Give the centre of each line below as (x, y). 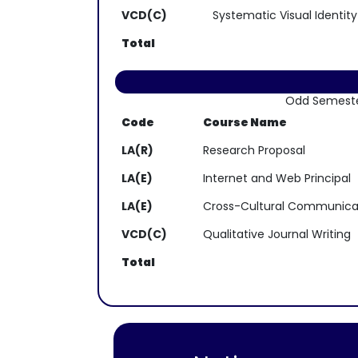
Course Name (245, 122)
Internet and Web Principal (277, 178)
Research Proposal (254, 150)
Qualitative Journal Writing (277, 234)
